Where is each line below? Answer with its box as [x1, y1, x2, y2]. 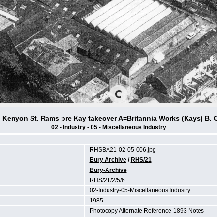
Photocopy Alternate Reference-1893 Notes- [89, 207, 206, 214]
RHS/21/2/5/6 [89, 177, 125, 184]
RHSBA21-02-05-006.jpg [89, 146, 156, 153]
